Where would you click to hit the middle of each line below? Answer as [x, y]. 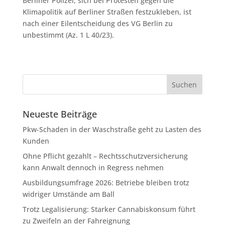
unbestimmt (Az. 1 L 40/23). [68, 35]
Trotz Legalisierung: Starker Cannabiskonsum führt [109, 209]
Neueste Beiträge [60, 114]
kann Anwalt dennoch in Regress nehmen [93, 167]
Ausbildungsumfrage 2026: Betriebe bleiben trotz [106, 183]
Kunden [36, 141]
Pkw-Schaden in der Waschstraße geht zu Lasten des [112, 129]
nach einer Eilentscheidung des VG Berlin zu [97, 23]
